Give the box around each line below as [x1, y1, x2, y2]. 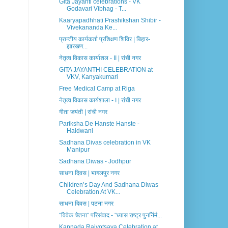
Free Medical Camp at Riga [59, 85, 135, 93]
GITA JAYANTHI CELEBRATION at [59, 66, 153, 74]
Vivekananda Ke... [66, 24, 117, 32]
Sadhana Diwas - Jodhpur [59, 158, 131, 165]
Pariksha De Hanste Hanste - [59, 120, 139, 128]
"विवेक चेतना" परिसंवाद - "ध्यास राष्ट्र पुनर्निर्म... [59, 212, 162, 219]
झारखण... [66, 43, 88, 50]
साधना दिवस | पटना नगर [59, 200, 113, 208]
